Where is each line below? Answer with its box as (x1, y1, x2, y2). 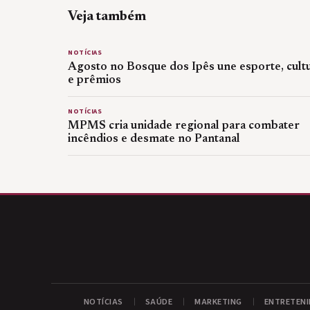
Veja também (68, 9, 146, 24)
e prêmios (68, 74, 121, 86)
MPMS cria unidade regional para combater (68, 120, 300, 131)
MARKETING (194, 295, 242, 308)
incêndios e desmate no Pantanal (68, 133, 240, 145)
